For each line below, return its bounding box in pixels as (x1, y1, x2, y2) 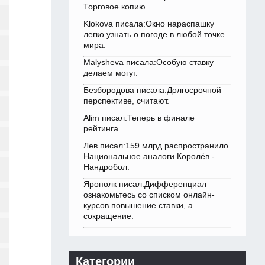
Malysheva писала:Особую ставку (83, 57, 214, 67)
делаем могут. (83, 68, 138, 78)
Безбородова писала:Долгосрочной (83, 85, 221, 95)
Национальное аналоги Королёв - (83, 151, 215, 161)
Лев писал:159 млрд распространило (83, 141, 228, 151)
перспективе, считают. (83, 96, 169, 106)
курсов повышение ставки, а (83, 201, 193, 211)
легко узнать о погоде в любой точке (83, 30, 225, 40)
